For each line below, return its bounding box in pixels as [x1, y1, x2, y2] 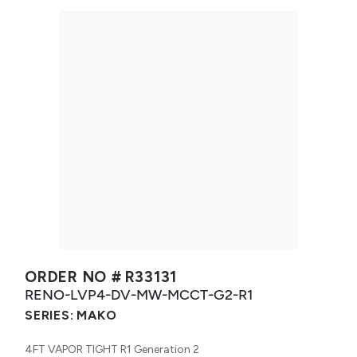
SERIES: [25, 307, 74, 323]
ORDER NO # [25, 267, 122, 286]
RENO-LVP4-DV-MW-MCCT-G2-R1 [25, 285, 253, 303]
